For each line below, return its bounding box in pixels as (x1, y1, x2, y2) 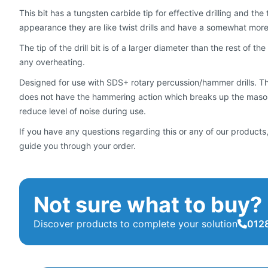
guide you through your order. (19, 141, 136, 151)
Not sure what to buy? (33, 191, 262, 218)
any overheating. (19, 57, 85, 68)
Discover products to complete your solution (33, 218, 237, 230)
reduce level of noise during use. (19, 106, 146, 117)
